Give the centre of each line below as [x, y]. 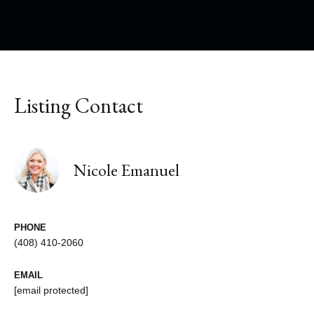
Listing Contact [78, 106]
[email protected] [51, 291]
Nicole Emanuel [127, 170]
